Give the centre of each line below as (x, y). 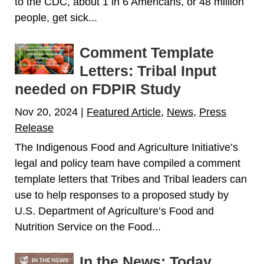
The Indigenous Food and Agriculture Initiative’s (126, 148)
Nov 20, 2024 (46, 112)
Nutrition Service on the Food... (88, 227)
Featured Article (124, 112)
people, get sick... (56, 18)
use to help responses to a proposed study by (122, 195)
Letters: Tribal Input (148, 71)
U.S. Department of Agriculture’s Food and (114, 211)
